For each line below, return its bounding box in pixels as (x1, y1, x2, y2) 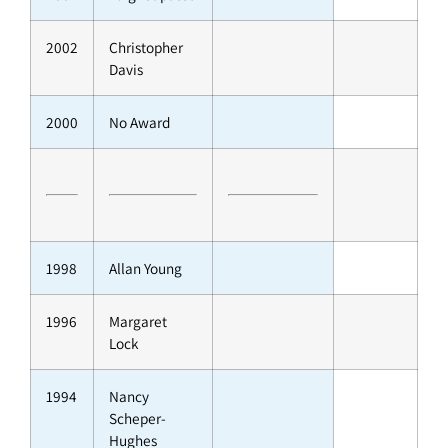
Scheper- (109, 408, 166, 429)
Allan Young (109, 258, 182, 279)
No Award (109, 112, 170, 133)
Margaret (109, 311, 167, 332)
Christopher (109, 37, 183, 58)
